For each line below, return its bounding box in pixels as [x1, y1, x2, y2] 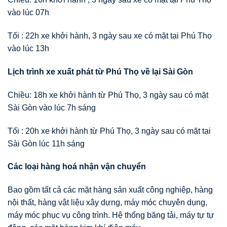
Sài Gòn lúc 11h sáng [8, 139, 85, 148]
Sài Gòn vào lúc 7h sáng [8, 103, 96, 112]
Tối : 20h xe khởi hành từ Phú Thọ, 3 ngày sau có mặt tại [8, 126, 211, 135]
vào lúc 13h [8, 44, 49, 53]
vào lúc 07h [8, 8, 49, 17]
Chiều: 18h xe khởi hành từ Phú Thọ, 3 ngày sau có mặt [8, 90, 208, 99]
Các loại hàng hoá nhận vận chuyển [8, 162, 146, 171]
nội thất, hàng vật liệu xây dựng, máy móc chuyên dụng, [8, 198, 207, 207]
